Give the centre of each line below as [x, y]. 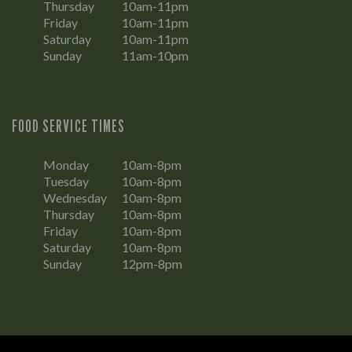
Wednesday [75, 198]
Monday [66, 165]
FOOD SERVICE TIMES [68, 126]
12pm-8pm [152, 264]
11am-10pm [155, 56]
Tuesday [66, 181]
